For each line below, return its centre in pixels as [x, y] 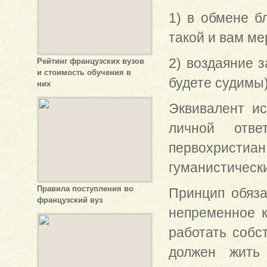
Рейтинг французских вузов [90, 61]
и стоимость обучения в [84, 72]
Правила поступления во [85, 189]
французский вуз [69, 200]
